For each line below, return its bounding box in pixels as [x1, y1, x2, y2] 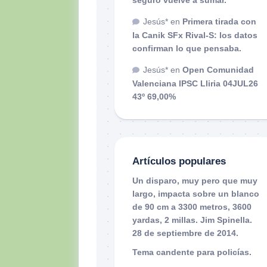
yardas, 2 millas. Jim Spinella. [132, 215, 252, 225]
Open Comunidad [182, 64, 254, 74]
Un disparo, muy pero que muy [132, 175, 257, 185]
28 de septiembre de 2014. [132, 228, 238, 238]
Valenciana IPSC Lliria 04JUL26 [132, 78, 258, 88]
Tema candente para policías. [132, 247, 252, 257]
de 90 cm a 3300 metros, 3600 [132, 201, 252, 212]
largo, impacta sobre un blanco [132, 188, 259, 198]
